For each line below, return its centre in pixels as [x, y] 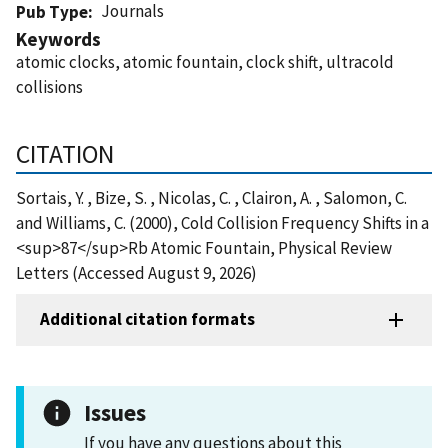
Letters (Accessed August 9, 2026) [136, 272]
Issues [115, 412]
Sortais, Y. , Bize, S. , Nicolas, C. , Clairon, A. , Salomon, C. [211, 197]
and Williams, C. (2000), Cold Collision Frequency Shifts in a [222, 222]
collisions [49, 86]
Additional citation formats [147, 319]
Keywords [58, 38]
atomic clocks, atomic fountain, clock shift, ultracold [205, 61]
